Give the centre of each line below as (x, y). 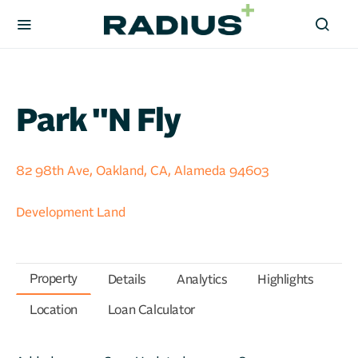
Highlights (286, 279)
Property (54, 279)
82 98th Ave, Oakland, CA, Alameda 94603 (143, 171)
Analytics (202, 279)
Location (54, 310)
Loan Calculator (151, 310)
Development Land (71, 213)
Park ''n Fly (98, 121)
